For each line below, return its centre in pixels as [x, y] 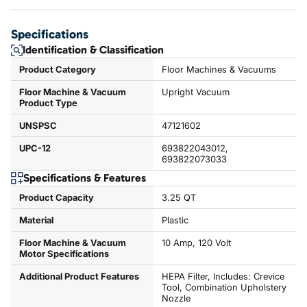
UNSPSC [38, 125]
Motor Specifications [64, 254]
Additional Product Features [79, 276]
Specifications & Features [85, 178]
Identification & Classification [93, 50]
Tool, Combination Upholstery [224, 287]
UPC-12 [35, 148]
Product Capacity [57, 197]
